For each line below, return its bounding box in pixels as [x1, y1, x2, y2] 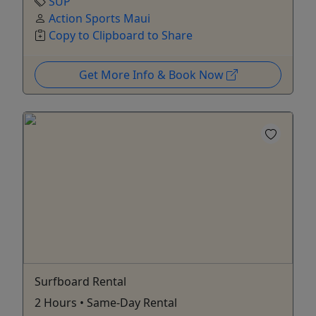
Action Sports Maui [49, 10, 150, 26]
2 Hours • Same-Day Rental [35, 294, 177, 310]
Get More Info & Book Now [78, 66, 226, 83]
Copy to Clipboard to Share [49, 27, 193, 43]
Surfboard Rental [35, 273, 126, 289]
